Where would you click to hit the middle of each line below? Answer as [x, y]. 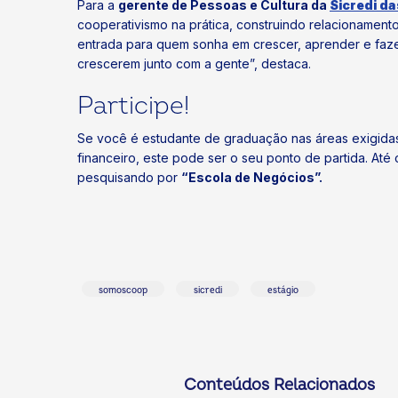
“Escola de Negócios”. [252, 177]
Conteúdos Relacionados [279, 386]
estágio [283, 290]
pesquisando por [129, 177]
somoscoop [123, 290]
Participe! [133, 106]
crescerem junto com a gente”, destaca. [194, 63]
